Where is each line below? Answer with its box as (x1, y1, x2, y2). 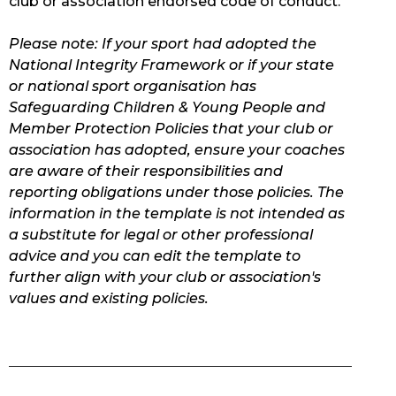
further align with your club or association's (9, 269, 321, 286)
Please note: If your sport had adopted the (9, 35, 316, 53)
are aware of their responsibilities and (9, 163, 283, 180)
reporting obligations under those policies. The (9, 184, 344, 202)
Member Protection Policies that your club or (9, 120, 333, 138)
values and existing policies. (9, 290, 209, 308)
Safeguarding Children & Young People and (9, 99, 325, 117)
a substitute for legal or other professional (9, 226, 313, 244)
